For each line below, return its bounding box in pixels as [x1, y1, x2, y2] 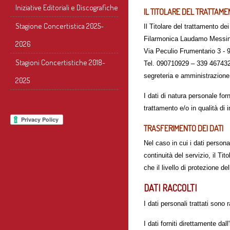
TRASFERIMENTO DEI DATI [144, 123, 223, 133]
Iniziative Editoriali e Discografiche [15, 3, 118, 12]
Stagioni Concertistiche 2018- [15, 57, 105, 67]
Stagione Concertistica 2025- [15, 21, 104, 31]
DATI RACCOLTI [144, 182, 197, 194]
